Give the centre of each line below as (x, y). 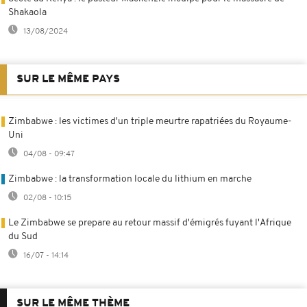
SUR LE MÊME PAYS (68, 79)
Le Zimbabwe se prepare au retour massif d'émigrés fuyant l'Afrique (150, 223)
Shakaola (27, 12)
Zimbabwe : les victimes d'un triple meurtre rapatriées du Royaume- (150, 121)
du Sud (23, 236)
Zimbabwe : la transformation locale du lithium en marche (130, 179)
